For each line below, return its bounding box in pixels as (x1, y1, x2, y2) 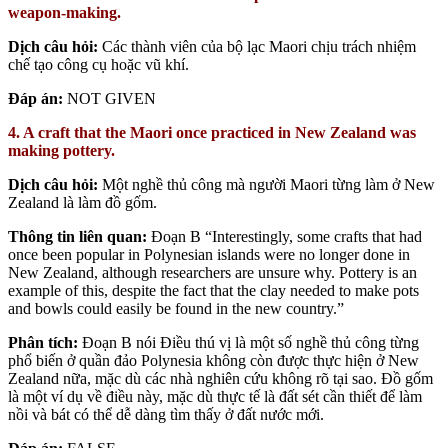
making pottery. (8, 141, 115, 159)
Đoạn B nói (82, 333, 156, 351)
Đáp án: (8, 89, 63, 107)
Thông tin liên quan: (8, 227, 147, 245)
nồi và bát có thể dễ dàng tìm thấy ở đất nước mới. (8, 405, 324, 423)
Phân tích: (8, 333, 82, 351)
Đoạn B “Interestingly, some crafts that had (147, 227, 422, 245)
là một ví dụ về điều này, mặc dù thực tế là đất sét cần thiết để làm (8, 387, 422, 405)
